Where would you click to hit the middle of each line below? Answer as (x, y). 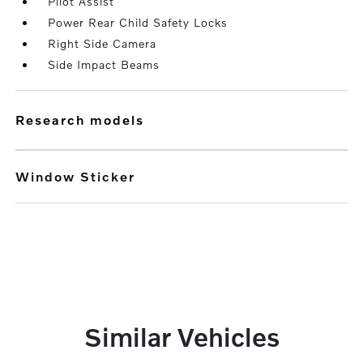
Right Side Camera (102, 43)
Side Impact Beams (104, 64)
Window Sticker (76, 176)
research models (85, 120)
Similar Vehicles (181, 337)
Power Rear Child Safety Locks (138, 22)
